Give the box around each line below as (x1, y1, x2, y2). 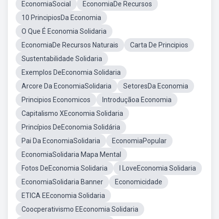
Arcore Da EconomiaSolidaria (22, 82, 111, 90)
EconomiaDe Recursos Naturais (22, 41, 118, 49)
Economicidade (115, 178, 162, 186)
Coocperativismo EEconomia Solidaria (22, 205, 138, 213)
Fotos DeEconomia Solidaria (22, 164, 108, 172)
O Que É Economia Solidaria (22, 27, 107, 35)
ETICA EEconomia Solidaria (22, 192, 105, 199)
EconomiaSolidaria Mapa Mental (22, 151, 121, 158)
